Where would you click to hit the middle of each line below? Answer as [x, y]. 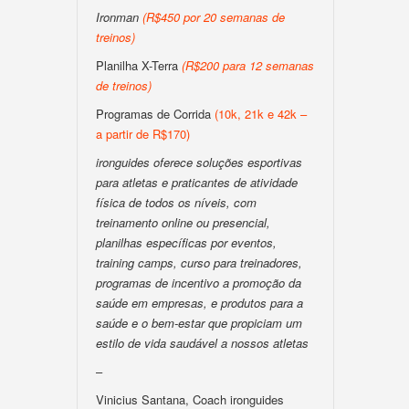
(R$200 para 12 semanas [248, 65]
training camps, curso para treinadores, [199, 262]
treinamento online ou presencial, [183, 222]
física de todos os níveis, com [176, 202]
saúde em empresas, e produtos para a [199, 303]
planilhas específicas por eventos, [186, 242]
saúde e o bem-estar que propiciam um [199, 323]
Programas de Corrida [153, 114]
